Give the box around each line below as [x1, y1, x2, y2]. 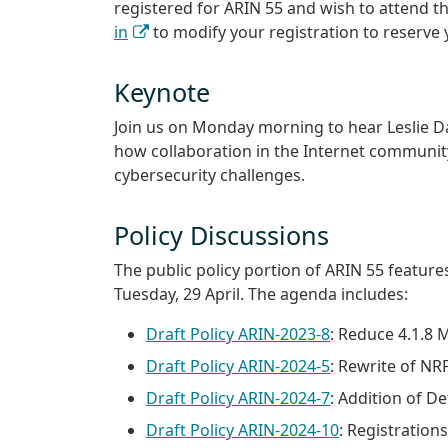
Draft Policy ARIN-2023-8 [146, 322, 330, 345]
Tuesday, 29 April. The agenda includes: [114, 282, 408, 305]
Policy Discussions [114, 217, 329, 252]
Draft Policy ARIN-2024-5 [146, 354, 330, 377]
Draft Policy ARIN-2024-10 [146, 418, 339, 441]
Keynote [114, 75, 210, 110]
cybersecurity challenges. [114, 164, 305, 187]
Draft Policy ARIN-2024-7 [146, 386, 330, 409]
